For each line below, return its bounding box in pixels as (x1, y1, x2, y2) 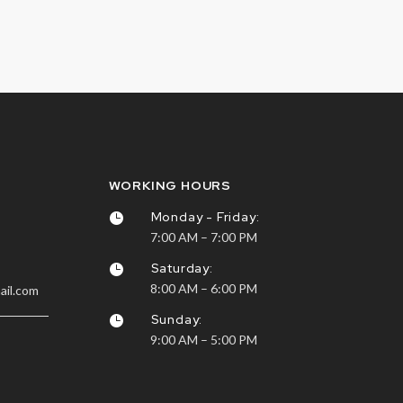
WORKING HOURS (108, 176, 231, 193)
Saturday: (150, 259, 213, 276)
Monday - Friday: (150, 208, 260, 225)
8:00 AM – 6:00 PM (149, 280, 257, 296)
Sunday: (150, 311, 203, 327)
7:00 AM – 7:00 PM (149, 228, 257, 245)
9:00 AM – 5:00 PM (149, 332, 257, 347)
